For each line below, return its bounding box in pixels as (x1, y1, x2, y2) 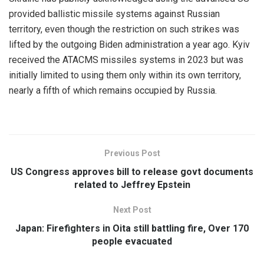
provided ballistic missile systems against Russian (9, 8, 220, 20)
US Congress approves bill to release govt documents (11, 166, 253, 178)
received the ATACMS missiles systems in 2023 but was (9, 54, 243, 66)
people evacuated (92, 236, 172, 247)
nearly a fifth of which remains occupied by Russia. (9, 85, 217, 97)
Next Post (113, 205, 151, 215)
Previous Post (104, 148, 160, 159)
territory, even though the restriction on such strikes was (9, 24, 239, 35)
